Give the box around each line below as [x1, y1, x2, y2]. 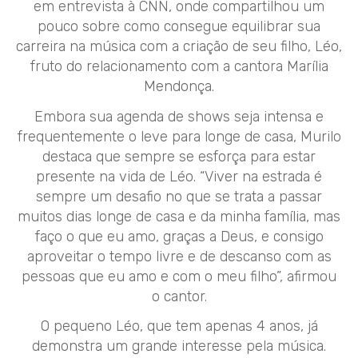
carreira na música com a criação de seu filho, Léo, [16, 38, 342, 56]
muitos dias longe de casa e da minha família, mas [18, 207, 340, 225]
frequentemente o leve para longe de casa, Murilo [17, 127, 341, 145]
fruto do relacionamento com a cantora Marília [30, 58, 328, 76]
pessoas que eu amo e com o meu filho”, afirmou [22, 267, 336, 285]
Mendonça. [144, 78, 214, 96]
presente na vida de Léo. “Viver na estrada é [36, 167, 322, 185]
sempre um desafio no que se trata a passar [36, 187, 322, 205]
